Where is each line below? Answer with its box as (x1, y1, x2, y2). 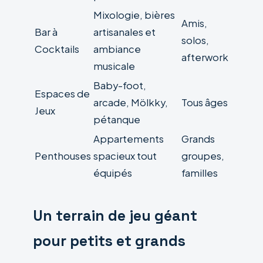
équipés (93, 166, 132, 179)
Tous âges (181, 96, 228, 109)
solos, (181, 33, 209, 46)
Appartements (93, 132, 164, 145)
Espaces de (35, 87, 90, 100)
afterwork (181, 50, 228, 63)
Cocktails (35, 42, 79, 55)
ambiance (93, 42, 141, 55)
